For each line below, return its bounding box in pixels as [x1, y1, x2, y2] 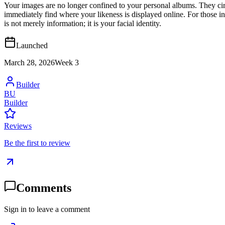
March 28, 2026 [4, 58, 55, 67]
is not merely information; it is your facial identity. [4, 19, 161, 28]
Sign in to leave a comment [4, 204, 90, 213]
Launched [16, 41, 48, 50]
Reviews [4, 121, 32, 130]
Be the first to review [4, 138, 70, 147]
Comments [16, 181, 71, 194]
